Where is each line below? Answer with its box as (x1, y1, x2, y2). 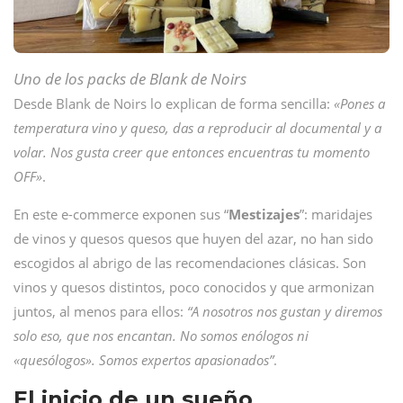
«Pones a (334, 94, 385, 112)
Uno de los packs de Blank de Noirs (13, 68, 246, 89)
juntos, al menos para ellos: (13, 302, 187, 320)
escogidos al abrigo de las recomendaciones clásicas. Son (13, 254, 366, 272)
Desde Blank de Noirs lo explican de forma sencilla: (13, 94, 334, 112)
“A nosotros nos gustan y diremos (187, 302, 382, 320)
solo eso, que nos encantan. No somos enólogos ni (13, 327, 309, 345)
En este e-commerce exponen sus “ (13, 205, 228, 223)
